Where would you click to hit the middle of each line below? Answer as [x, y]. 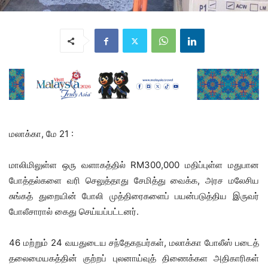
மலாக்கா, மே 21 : [41, 133]
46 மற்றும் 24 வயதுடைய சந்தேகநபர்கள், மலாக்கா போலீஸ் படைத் [134, 242]
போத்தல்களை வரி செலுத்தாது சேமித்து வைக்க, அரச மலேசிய [134, 180]
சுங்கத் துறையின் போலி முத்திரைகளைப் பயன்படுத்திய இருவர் [134, 196]
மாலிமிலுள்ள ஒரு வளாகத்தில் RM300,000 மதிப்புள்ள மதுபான [134, 165]
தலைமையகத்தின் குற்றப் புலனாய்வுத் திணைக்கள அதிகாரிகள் [134, 258]
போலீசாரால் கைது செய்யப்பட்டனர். [74, 211]
